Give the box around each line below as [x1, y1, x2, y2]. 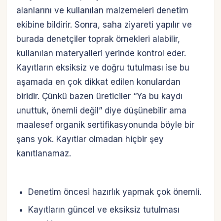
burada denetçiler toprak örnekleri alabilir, [16, 34, 180, 44]
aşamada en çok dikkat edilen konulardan [16, 76, 181, 87]
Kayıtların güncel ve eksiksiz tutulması [28, 205, 180, 215]
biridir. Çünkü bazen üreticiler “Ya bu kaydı [16, 91, 183, 101]
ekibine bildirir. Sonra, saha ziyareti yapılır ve [16, 19, 192, 30]
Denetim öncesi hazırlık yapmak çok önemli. [28, 187, 201, 197]
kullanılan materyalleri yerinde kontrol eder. [16, 48, 186, 58]
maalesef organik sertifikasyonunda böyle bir [16, 119, 194, 130]
